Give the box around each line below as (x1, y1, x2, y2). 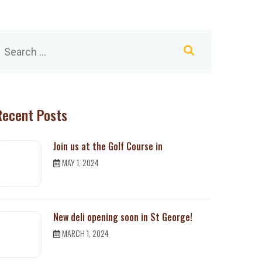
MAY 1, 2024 (60, 156, 99, 168)
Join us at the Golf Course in (53, 139, 163, 153)
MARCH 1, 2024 (60, 227, 109, 239)
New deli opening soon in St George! (53, 210, 192, 224)
